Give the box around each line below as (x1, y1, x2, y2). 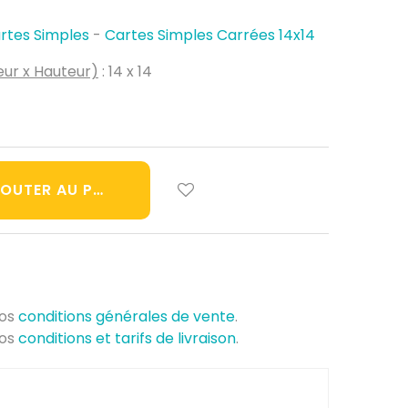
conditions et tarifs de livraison (18, 327, 236, 349)
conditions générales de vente (18, 305, 235, 327)
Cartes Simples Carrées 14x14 (105, 24, 315, 46)
